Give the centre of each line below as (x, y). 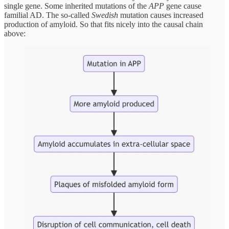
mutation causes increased (161, 15)
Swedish (105, 15)
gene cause (183, 6)
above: (15, 33)
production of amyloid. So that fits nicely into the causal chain (104, 24)
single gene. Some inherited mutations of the (76, 6)
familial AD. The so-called (48, 15)
